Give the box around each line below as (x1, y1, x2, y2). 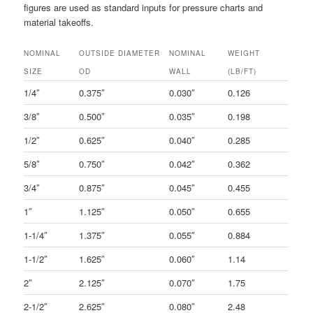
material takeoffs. (24, 15, 94, 29)
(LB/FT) (228, 66, 257, 76)
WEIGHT (228, 48, 261, 58)
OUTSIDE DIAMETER (79, 48, 161, 58)
